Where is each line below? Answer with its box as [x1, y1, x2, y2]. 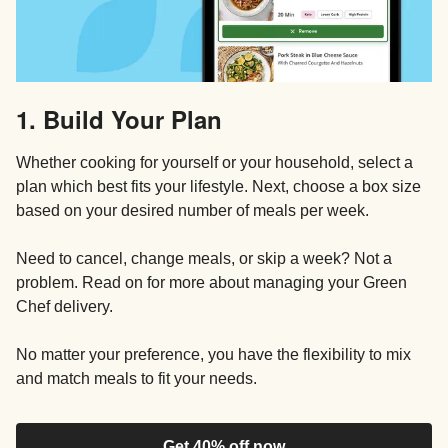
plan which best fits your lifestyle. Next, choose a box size [16, 177, 421, 195]
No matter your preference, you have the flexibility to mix [16, 345, 411, 363]
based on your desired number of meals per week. [16, 201, 369, 219]
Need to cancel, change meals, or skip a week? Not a [16, 249, 392, 267]
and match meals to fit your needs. [16, 369, 257, 387]
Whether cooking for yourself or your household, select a [16, 153, 413, 171]
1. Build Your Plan [16, 101, 222, 136]
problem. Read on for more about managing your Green [16, 273, 407, 291]
